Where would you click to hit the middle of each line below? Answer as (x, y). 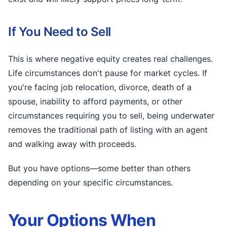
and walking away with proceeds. (72, 144)
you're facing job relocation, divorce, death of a (100, 87)
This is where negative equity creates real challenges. (110, 59)
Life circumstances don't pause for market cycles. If (108, 73)
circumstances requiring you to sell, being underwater (111, 116)
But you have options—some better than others (99, 168)
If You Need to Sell (60, 32)
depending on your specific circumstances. (90, 182)
